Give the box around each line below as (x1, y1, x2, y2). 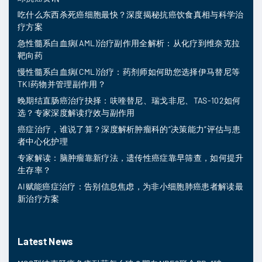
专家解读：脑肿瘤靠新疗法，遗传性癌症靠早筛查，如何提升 (18, 153, 244, 163)
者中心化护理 (18, 136, 68, 147)
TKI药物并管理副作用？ (18, 79, 106, 89)
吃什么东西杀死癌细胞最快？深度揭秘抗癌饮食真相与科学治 (18, 9, 244, 20)
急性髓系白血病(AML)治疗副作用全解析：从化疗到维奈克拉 (18, 38, 240, 49)
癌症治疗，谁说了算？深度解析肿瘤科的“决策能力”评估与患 (18, 124, 240, 135)
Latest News (18, 235, 73, 247)
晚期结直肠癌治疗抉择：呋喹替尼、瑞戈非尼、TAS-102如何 (18, 95, 241, 106)
